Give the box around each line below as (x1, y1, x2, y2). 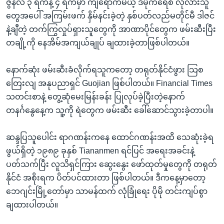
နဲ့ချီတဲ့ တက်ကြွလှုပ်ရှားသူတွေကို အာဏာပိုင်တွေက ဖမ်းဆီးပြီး (6, 24, 216, 33)
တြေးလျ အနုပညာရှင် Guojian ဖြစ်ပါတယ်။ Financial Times (6, 78, 212, 87)
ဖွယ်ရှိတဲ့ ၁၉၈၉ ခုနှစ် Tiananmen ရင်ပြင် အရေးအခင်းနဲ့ (6, 146, 194, 155)
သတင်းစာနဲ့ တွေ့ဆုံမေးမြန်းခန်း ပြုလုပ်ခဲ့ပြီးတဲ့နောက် (6, 92, 185, 101)
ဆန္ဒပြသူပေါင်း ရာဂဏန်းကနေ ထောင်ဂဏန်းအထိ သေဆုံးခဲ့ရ (6, 132, 213, 141)
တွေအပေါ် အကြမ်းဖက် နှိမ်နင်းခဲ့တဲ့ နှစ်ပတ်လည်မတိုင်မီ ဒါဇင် (6, 11, 214, 20)
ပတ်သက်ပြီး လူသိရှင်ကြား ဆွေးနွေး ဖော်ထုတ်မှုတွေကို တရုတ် (6, 159, 217, 168)
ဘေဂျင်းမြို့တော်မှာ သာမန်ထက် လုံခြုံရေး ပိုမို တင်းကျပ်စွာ (6, 186, 207, 195)
